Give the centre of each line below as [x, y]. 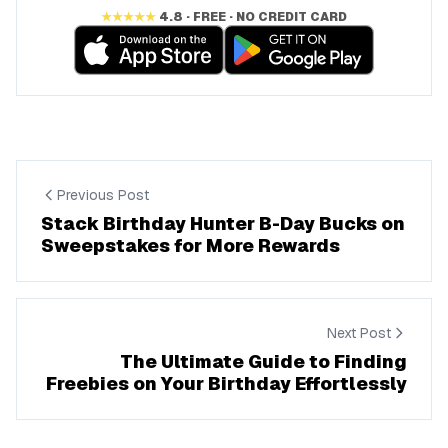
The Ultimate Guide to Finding [263, 361]
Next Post [359, 333]
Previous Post [103, 195]
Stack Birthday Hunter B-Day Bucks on [223, 223]
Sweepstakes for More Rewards [190, 245]
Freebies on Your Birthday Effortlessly [226, 383]
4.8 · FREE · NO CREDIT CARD [251, 17]
